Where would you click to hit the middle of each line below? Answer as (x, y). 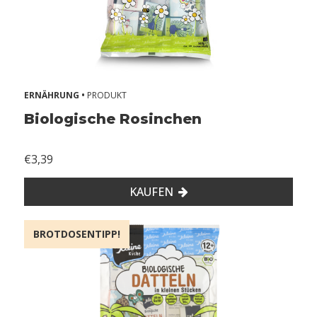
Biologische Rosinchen (113, 119)
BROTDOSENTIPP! (77, 234)
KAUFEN (151, 192)
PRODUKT (107, 96)
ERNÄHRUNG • (56, 96)
